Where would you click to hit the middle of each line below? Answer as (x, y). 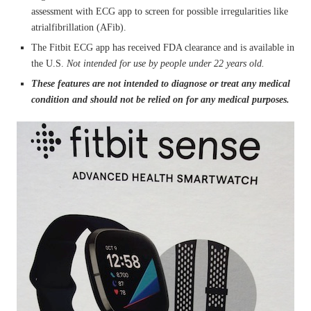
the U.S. (48, 64)
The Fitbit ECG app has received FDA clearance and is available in (163, 48)
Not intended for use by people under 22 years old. (164, 64)
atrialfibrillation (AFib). (79, 28)
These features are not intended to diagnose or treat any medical (161, 84)
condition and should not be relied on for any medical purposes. (160, 100)
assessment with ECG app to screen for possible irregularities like (160, 12)
